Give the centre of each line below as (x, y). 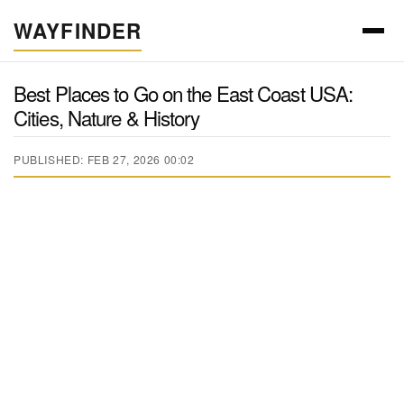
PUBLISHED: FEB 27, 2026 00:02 (104, 160)
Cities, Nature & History (107, 117)
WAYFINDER (78, 31)
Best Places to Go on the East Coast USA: (184, 92)
